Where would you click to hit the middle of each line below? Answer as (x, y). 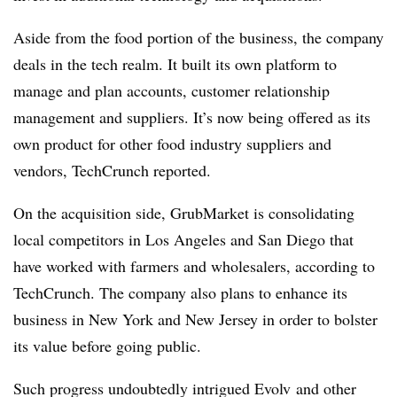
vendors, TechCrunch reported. (112, 170)
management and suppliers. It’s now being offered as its (192, 117)
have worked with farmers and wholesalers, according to (194, 265)
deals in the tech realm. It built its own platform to (175, 63)
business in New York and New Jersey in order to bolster (195, 319)
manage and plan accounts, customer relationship (171, 90)
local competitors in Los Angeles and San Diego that (183, 239)
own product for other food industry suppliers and (172, 143)
